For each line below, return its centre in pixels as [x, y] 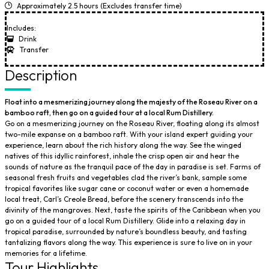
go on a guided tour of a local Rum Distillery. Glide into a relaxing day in [125, 221]
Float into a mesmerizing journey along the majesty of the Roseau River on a [131, 102]
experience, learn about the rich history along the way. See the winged [123, 145]
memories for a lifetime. [46, 253]
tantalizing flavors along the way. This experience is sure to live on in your [128, 242]
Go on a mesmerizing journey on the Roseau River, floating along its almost [132, 123]
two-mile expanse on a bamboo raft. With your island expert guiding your [129, 134]
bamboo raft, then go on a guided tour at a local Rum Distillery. [109, 113]
